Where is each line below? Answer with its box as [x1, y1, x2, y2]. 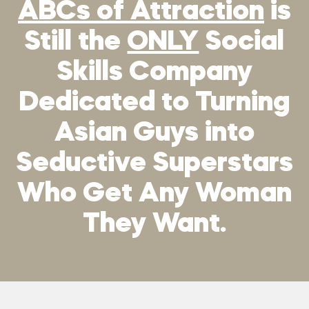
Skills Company [56, 59, 252, 87]
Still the [24, 28, 128, 57]
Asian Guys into [54, 119, 255, 148]
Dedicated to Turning [19, 89, 290, 117]
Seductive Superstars [15, 150, 293, 178]
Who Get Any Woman [17, 180, 292, 208]
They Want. [82, 210, 226, 239]
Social [199, 28, 285, 57]
